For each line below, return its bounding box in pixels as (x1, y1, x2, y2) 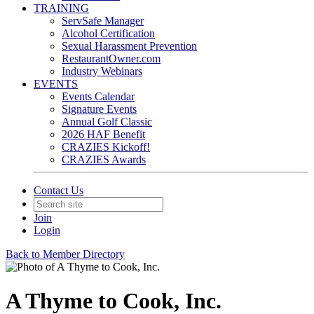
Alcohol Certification (62, 27, 155, 39)
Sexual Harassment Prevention (62, 40, 197, 52)
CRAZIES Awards (62, 153, 146, 165)
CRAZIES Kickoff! (62, 141, 150, 153)
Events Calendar (62, 90, 135, 102)
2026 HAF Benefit (62, 128, 145, 140)
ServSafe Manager (62, 15, 144, 27)
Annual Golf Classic (62, 116, 152, 128)
